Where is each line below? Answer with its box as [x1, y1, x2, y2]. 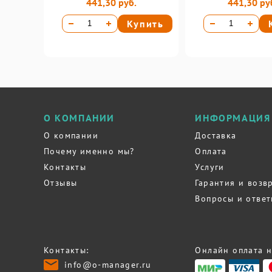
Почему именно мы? [44, 146, 135, 157]
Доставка [195, 130, 237, 141]
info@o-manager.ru [64, 259, 152, 270]
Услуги [195, 161, 225, 172]
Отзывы [44, 177, 78, 188]
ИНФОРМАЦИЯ [195, 112, 271, 124]
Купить [126, 17, 164, 30]
